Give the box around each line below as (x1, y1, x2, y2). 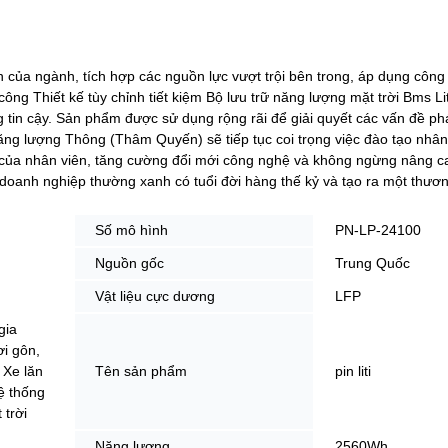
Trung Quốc (335, 254, 410, 271)
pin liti (335, 362, 371, 379)
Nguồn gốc (95, 254, 164, 271)
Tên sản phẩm (95, 362, 187, 379)
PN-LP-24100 (335, 221, 421, 238)
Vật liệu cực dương (95, 287, 215, 304)
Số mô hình (95, 221, 168, 238)
